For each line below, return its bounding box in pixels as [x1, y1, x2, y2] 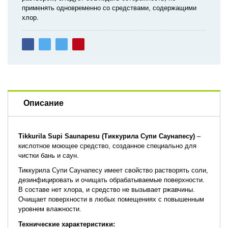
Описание [23, 99, 64, 107]
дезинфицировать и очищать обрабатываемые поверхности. [18, 176, 205, 184]
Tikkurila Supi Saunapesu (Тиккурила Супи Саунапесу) [18, 132, 195, 140]
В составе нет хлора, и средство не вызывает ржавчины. [18, 186, 195, 194]
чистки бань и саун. [18, 152, 79, 159]
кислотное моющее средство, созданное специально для [18, 142, 196, 150]
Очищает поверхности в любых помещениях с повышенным [18, 195, 204, 204]
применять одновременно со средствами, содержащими [22, 4, 196, 12]
